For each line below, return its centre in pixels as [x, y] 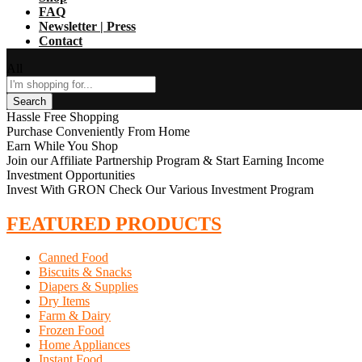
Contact [61, 40]
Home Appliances [84, 345]
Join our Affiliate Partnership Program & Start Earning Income [165, 160]
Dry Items [64, 301]
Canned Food [74, 258]
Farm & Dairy [75, 316]
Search [29, 101]
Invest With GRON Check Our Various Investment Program [160, 189]
